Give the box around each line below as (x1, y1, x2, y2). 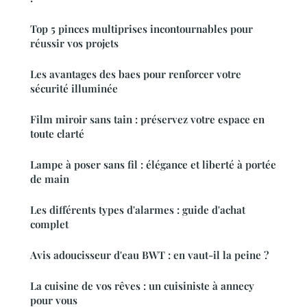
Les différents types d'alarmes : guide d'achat (30, 203, 245, 217)
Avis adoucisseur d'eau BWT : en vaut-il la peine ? (30, 248, 269, 262)
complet (30, 217, 69, 232)
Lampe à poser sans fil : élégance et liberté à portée (30, 158, 276, 172)
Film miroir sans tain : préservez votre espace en (30, 112, 265, 127)
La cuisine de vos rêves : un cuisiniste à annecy (30, 279, 254, 293)
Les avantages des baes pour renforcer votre (30, 67, 241, 82)
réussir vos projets (30, 36, 119, 51)
